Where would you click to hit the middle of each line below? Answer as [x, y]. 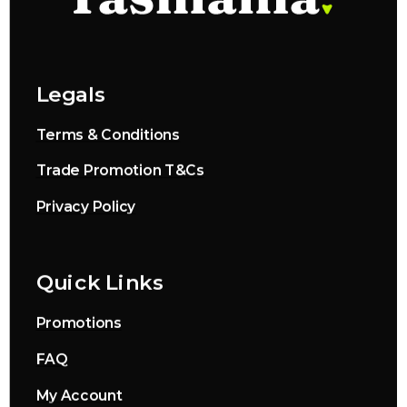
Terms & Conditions [108, 135]
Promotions [79, 324]
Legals [71, 95]
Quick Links [100, 283]
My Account [79, 396]
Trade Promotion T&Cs [120, 171]
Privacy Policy [86, 208]
